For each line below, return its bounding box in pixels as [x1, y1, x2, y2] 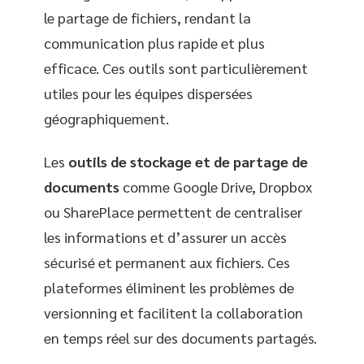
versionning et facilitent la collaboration [44, 303, 303, 322]
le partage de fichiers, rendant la [44, 7, 251, 27]
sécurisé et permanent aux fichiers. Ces [44, 253, 290, 271]
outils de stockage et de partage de [68, 152, 308, 171]
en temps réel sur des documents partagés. [44, 328, 317, 347]
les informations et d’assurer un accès [44, 227, 287, 246]
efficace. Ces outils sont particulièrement [44, 58, 308, 77]
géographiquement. [44, 108, 169, 128]
